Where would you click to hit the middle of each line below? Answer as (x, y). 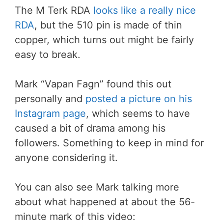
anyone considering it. (66, 158)
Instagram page (50, 114)
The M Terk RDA (54, 11)
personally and (50, 99)
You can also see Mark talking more (97, 187)
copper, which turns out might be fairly (104, 40)
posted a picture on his (139, 99)
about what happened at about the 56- (105, 202)
